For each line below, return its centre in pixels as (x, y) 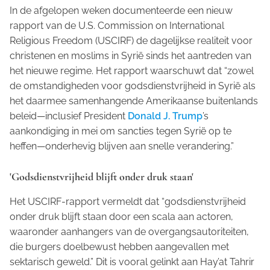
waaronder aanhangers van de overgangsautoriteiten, (129, 232)
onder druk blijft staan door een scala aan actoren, (121, 217)
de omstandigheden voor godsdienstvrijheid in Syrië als (133, 86)
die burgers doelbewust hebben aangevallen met (119, 247)
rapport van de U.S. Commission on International (117, 26)
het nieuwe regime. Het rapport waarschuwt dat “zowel (132, 71)
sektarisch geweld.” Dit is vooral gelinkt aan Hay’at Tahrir (132, 262)
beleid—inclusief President (69, 116)
